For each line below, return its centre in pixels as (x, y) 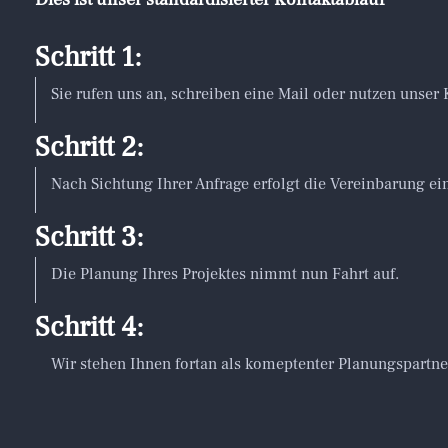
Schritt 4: (89, 327)
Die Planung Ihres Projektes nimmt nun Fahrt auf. (225, 274)
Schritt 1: (88, 57)
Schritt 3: (89, 237)
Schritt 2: (89, 147)
